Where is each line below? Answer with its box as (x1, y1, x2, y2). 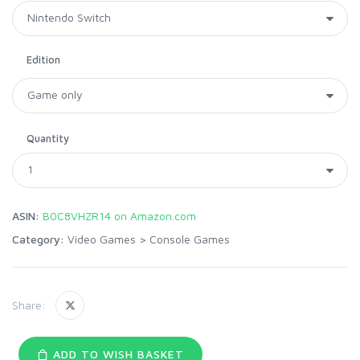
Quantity (27, 131, 69, 145)
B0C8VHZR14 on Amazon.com (43, 208, 196, 223)
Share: (12, 298, 46, 313)
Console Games (149, 231, 230, 246)
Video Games (67, 231, 136, 246)
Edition (27, 52, 60, 66)
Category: (12, 231, 64, 246)
